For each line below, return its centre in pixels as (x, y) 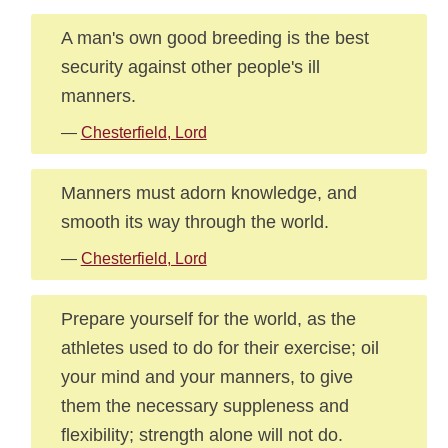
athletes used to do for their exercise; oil (219, 347)
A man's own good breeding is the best (214, 37)
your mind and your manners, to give (206, 376)
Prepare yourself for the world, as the (208, 318)
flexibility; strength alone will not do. (201, 434)
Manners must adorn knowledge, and (208, 192)
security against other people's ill (190, 66)
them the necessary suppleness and (204, 405)
